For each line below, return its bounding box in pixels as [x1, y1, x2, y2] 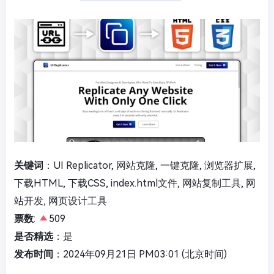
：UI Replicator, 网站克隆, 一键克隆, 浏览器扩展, [43, 160, 256, 171]
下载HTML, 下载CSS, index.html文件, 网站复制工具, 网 [14, 177, 256, 189]
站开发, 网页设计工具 [14, 195, 107, 207]
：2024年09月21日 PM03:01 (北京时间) [53, 248, 227, 260]
